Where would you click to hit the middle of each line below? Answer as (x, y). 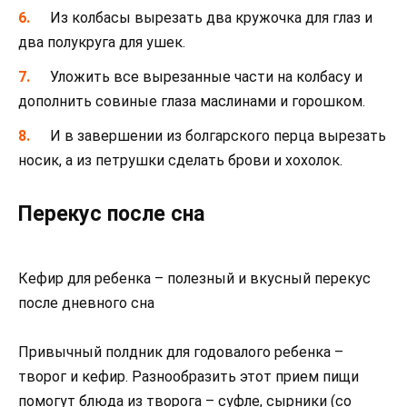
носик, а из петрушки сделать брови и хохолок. (180, 161)
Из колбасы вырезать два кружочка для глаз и (212, 17)
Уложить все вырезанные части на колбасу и (207, 77)
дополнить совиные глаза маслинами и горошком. (192, 102)
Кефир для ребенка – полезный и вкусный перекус (194, 278)
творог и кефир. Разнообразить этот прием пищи (189, 376)
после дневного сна (86, 303)
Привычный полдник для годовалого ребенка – (181, 352)
